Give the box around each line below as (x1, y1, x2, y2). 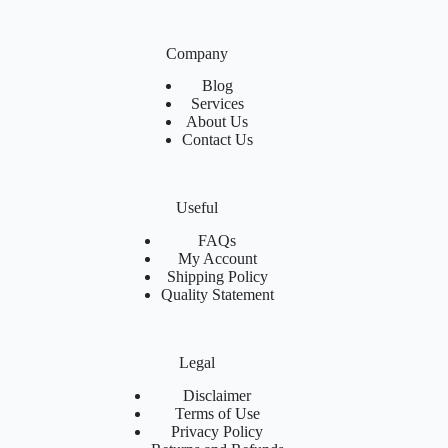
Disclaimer (183, 387, 252, 404)
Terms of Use (174, 405, 260, 422)
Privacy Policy (171, 423, 264, 440)
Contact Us (181, 131, 253, 149)
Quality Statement (160, 286, 274, 304)
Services (190, 95, 244, 113)
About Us (186, 113, 249, 131)
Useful (176, 199, 219, 217)
